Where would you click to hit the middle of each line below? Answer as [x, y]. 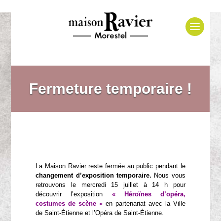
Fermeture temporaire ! [110, 89]
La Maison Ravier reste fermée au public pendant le [110, 166]
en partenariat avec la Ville [144, 203]
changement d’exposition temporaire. [93, 175]
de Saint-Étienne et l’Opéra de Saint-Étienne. [100, 213]
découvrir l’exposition [74, 194]
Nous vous [168, 175]
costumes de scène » [69, 203]
